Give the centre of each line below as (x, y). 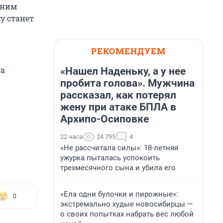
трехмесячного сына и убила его (118, 168)
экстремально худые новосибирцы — (127, 204)
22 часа (71, 137)
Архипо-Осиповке (105, 119)
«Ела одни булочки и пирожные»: (119, 194)
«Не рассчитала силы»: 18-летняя (119, 148)
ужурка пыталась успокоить (110, 158)
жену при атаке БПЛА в (118, 107)
